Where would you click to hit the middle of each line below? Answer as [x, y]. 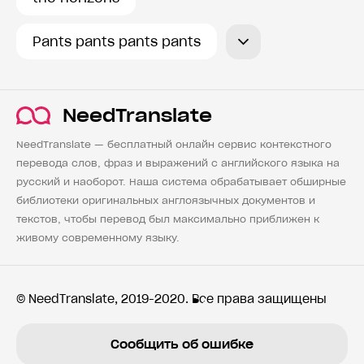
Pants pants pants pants [117, 42]
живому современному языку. [98, 238]
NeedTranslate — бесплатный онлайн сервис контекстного [174, 145]
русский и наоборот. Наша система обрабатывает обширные [181, 182]
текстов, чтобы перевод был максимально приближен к [168, 219]
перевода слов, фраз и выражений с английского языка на [178, 163]
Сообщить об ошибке [182, 345]
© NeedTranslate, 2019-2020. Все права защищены [171, 299]
